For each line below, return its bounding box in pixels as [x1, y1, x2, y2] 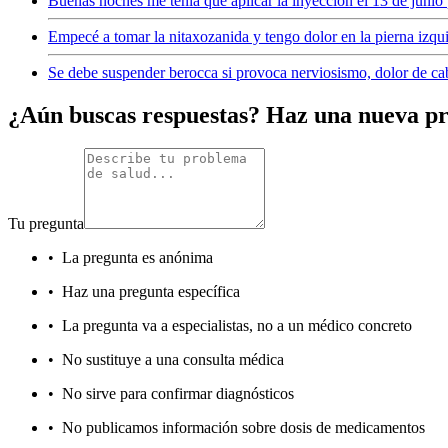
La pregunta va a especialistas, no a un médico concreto [62, 317, 412, 335]
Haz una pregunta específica [62, 283, 240, 301]
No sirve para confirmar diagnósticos [62, 385, 294, 403]
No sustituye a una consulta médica [62, 351, 284, 369]
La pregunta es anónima [62, 249, 213, 267]
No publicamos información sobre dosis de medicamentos [62, 419, 425, 437]
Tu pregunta [8, 215, 84, 233]
